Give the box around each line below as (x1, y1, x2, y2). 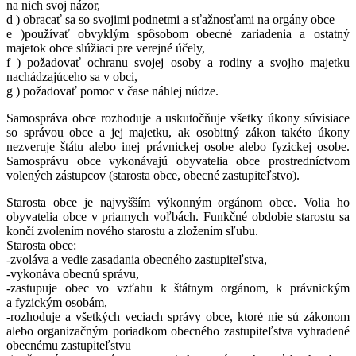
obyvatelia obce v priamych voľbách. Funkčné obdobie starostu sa (6, 209, 350, 223)
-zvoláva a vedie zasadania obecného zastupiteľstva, (6, 252, 267, 266)
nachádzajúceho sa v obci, (6, 69, 137, 83)
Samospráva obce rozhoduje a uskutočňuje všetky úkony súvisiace (6, 110, 350, 125)
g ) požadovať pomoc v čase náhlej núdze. (6, 83, 219, 98)
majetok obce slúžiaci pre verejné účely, (6, 41, 205, 55)
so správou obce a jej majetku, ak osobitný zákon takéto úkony (6, 125, 350, 139)
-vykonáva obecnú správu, (6, 266, 139, 281)
